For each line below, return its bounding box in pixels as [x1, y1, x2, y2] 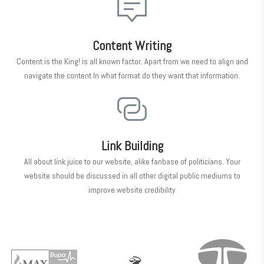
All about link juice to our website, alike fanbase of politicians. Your [24, 156, 240, 167]
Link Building [101, 137, 163, 154]
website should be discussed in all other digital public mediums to [24, 170, 240, 181]
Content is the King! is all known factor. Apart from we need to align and [16, 56, 248, 67]
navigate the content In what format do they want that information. [24, 70, 240, 81]
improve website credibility [88, 184, 176, 196]
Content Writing [93, 37, 171, 54]
